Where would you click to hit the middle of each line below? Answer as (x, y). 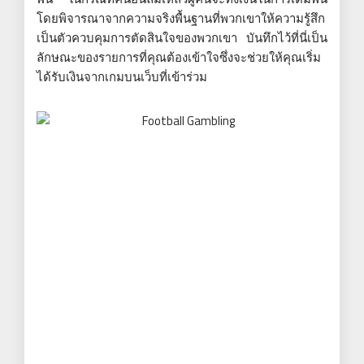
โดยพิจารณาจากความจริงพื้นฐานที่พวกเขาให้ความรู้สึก (181, 18)
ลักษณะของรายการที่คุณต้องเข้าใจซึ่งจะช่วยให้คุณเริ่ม (179, 57)
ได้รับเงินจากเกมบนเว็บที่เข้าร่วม (122, 76)
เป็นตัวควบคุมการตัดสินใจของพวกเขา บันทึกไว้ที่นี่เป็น (182, 37)
